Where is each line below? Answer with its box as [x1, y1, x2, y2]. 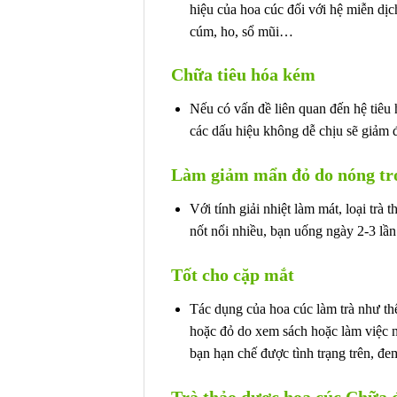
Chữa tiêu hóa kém [171, 65, 315, 85]
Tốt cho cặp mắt [171, 264, 294, 284]
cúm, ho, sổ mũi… [189, 23, 293, 39]
